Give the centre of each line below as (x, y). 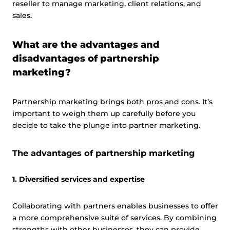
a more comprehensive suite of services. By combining (114, 218)
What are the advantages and (86, 45)
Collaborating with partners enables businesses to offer (115, 206)
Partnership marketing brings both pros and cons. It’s (112, 102)
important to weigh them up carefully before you (104, 113)
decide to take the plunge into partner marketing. (107, 125)
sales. (23, 15)
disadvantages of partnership (86, 59)
